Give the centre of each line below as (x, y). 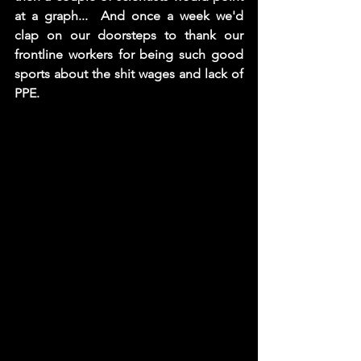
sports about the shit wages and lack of (129, 74)
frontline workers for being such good (129, 54)
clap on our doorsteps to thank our (129, 35)
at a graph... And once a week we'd (129, 16)
